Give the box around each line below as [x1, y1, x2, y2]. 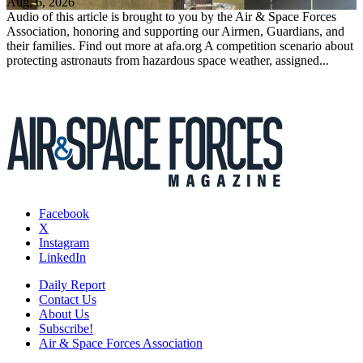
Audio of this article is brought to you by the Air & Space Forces [6, 10, 336, 24]
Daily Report [39, 278, 105, 293]
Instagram [39, 236, 89, 250]
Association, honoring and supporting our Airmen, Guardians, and [6, 24, 344, 39]
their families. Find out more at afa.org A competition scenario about [6, 39, 353, 53]
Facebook [39, 207, 89, 221]
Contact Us [39, 293, 96, 307]
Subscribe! [39, 322, 93, 336]
